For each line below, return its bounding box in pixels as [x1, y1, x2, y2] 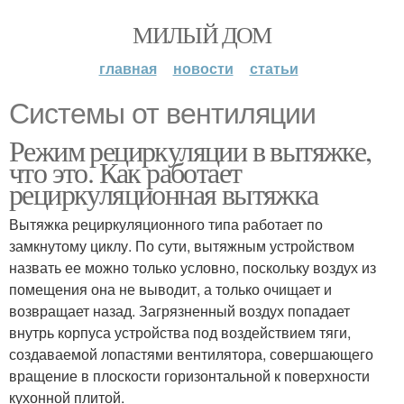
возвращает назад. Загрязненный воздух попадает [9, 300, 350, 321]
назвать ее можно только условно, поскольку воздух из [9, 257, 376, 278]
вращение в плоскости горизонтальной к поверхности [9, 365, 370, 386]
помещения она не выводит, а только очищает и [9, 279, 332, 299]
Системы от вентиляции [9, 97, 316, 130]
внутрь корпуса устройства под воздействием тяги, [9, 322, 351, 343]
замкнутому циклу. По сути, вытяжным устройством [9, 235, 354, 256]
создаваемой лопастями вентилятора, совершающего [9, 344, 373, 364]
